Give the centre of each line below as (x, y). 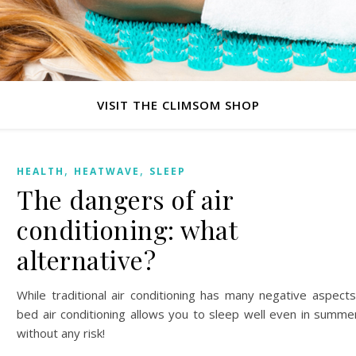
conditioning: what (127, 229)
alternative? (86, 259)
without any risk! (61, 333)
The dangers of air (125, 199)
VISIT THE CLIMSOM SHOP (178, 105)
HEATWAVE (107, 171)
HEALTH (41, 171)
